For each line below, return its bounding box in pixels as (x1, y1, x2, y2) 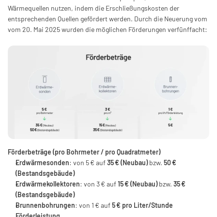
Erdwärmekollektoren (15, 180, 80, 188)
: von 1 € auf (75, 201, 112, 210)
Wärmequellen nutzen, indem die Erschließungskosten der (8, 4, 179, 12)
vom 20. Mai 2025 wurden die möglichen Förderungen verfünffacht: (8, 25, 207, 33)
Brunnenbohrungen (15, 201, 75, 210)
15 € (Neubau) (118, 180, 157, 188)
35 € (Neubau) (107, 158, 148, 167)
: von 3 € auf (80, 180, 118, 188)
